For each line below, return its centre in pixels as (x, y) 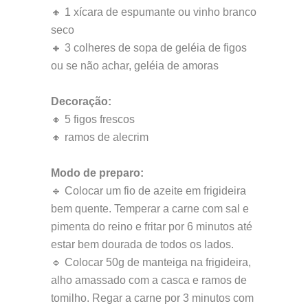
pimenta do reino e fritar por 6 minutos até (152, 227)
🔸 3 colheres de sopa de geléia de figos (149, 48)
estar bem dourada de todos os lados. (142, 245)
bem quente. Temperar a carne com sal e (150, 209)
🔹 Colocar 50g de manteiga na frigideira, (151, 263)
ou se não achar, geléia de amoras (135, 66)
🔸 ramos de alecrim (100, 137)
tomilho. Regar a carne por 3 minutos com (152, 298)
